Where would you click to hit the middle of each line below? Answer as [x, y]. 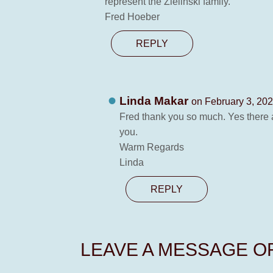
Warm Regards [152, 147]
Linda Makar [156, 101]
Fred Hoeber [132, 17]
